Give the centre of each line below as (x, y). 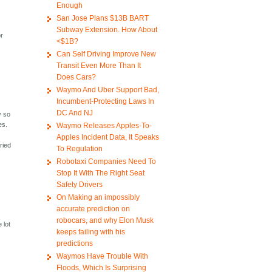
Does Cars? (76, 77)
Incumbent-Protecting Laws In (105, 102)
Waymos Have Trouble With (102, 257)
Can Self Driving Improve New (106, 54)
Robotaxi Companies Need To (106, 162)
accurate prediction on (93, 209)
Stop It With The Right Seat (100, 173)
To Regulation (79, 149)
